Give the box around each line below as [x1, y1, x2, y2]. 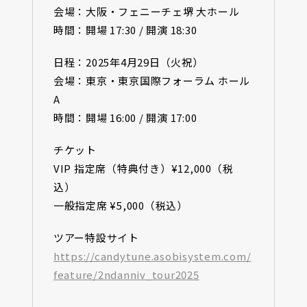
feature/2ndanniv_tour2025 [53, 267, 199, 282]
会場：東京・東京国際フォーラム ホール [53, 73, 251, 88]
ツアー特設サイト [53, 230, 139, 245]
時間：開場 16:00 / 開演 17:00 [53, 110, 197, 125]
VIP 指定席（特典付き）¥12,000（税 [53, 160, 234, 175]
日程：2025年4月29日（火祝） [53, 54, 204, 69]
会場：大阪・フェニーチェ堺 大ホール [53, 3, 240, 19]
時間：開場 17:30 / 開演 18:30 [53, 22, 197, 37]
